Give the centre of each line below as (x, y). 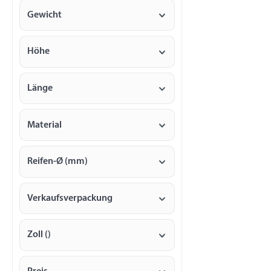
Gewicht (44, 15)
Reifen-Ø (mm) (57, 162)
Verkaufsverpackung (70, 198)
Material (44, 125)
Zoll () (39, 235)
